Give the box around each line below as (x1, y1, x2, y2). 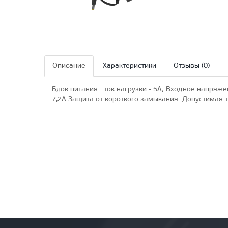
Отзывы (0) (174, 62, 210, 70)
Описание (52, 62, 85, 70)
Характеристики (103, 62, 156, 70)
